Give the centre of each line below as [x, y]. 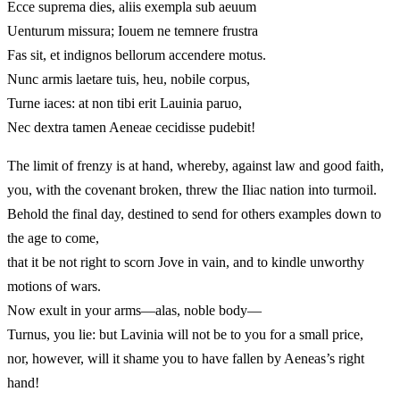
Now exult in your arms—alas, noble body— [134, 311]
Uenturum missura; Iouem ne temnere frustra [133, 31]
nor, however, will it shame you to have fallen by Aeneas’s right [186, 359]
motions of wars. [54, 287]
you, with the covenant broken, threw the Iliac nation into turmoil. [192, 190]
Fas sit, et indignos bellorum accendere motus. [137, 55]
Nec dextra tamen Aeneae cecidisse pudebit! [131, 128]
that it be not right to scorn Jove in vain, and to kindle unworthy [186, 262]
